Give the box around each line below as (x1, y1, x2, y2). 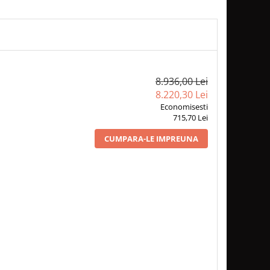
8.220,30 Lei (155, 88, 208, 101)
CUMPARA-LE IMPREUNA (104, 133, 198, 144)
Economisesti (160, 101, 208, 112)
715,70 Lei (172, 112, 208, 123)
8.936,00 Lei (155, 75, 208, 88)
